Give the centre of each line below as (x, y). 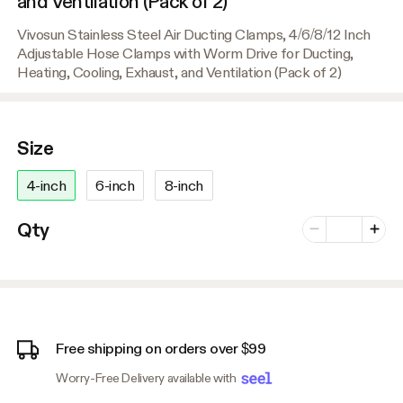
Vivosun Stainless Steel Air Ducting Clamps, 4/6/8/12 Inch (194, 35)
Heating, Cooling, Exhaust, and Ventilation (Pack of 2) (179, 72)
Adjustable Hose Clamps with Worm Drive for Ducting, (185, 54)
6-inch (115, 185)
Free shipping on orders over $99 (161, 349)
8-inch (184, 185)
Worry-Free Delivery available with (148, 378)
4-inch (46, 185)
